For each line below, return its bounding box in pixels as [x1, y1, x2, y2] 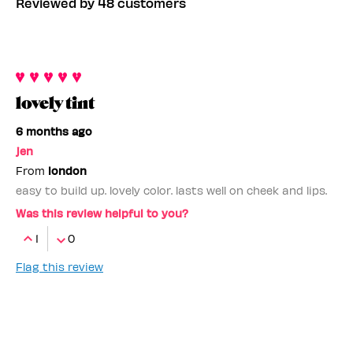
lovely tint [16, 93, 95, 113]
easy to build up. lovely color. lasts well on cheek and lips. [16, 183, 327, 197]
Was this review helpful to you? [16, 206, 188, 220]
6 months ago [16, 124, 92, 138]
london [48, 163, 87, 177]
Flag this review [16, 259, 103, 273]
